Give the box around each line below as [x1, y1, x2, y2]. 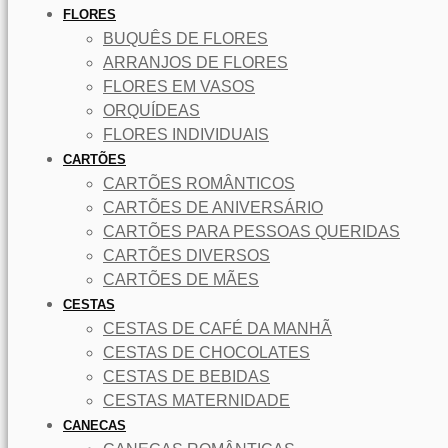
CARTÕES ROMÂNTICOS [103, 174, 295, 192]
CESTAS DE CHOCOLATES [103, 343, 310, 361]
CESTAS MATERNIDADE [103, 391, 290, 409]
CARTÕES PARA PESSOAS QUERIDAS [103, 222, 400, 240]
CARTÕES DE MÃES [103, 270, 259, 288]
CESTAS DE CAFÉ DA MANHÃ [103, 319, 332, 337]
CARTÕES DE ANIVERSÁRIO [103, 198, 323, 216]
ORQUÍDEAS [103, 101, 200, 119]
